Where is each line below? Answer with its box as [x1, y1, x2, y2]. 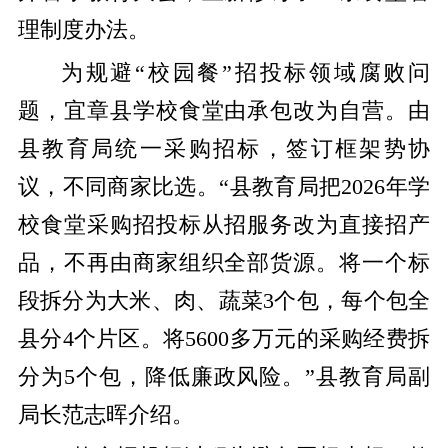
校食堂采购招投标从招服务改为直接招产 [17, 212, 431, 237]
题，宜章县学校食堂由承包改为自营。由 [17, 98, 431, 123]
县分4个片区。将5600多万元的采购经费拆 [17, 326, 431, 351]
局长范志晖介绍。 [17, 402, 194, 427]
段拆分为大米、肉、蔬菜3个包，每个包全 [17, 288, 431, 313]
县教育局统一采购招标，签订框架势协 [17, 136, 431, 161]
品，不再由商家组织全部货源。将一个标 [17, 250, 431, 275]
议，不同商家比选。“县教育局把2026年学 [17, 174, 431, 199]
